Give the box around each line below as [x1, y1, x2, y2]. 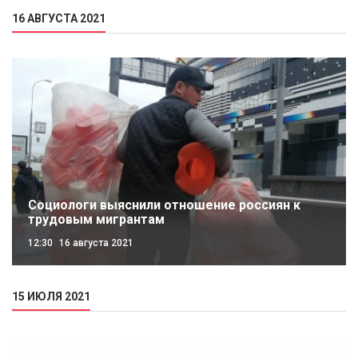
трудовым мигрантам [28, 211, 165, 227]
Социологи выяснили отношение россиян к [28, 197, 300, 213]
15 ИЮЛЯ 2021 [12, 289, 90, 303]
